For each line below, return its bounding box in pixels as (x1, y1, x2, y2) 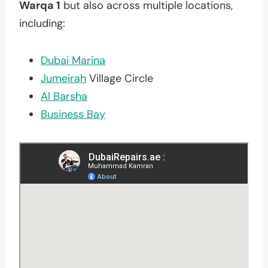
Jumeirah (41, 71, 86, 86)
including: (19, 16, 65, 31)
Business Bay (41, 106, 105, 121)
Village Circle (86, 71, 153, 86)
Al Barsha (41, 89, 87, 103)
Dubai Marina (41, 53, 105, 68)
